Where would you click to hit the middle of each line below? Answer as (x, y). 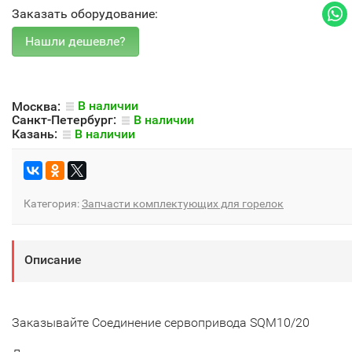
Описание (53, 259)
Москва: (38, 106)
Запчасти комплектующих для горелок (183, 203)
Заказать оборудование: (85, 13)
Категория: (53, 203)
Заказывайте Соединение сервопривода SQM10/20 (161, 322)
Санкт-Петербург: (66, 120)
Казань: (36, 134)
